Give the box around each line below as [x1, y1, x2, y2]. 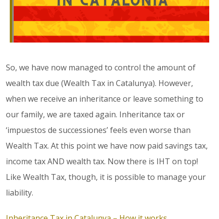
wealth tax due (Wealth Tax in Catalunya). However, [6, 77, 193, 88]
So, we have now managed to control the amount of [6, 62, 196, 73]
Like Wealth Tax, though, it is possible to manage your [6, 171, 206, 182]
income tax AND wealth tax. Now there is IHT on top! [6, 155, 198, 167]
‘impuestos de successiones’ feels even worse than [6, 124, 191, 135]
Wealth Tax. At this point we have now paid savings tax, [6, 140, 208, 151]
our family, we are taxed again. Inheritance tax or [6, 109, 185, 120]
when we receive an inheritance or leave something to [6, 93, 203, 104]
